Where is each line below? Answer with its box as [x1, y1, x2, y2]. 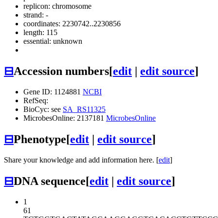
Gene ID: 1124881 [23, 87, 83, 96]
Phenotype [14, 132, 66, 145]
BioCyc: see [23, 105, 63, 113]
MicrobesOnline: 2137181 [23, 113, 106, 122]
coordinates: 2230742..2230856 [23, 19, 121, 28]
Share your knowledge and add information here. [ [4, 155, 159, 164]
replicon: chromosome [23, 2, 91, 11]
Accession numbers [14, 65, 109, 78]
